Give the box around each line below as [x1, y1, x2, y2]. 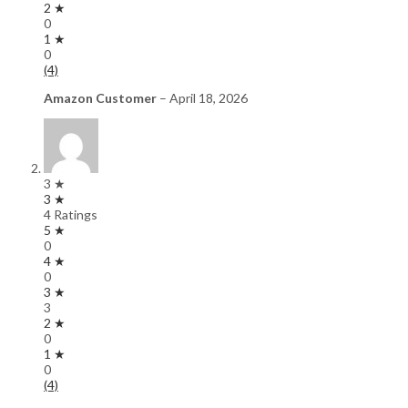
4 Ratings [44, 207, 97, 223]
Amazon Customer [44, 90, 159, 107]
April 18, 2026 [169, 90, 248, 107]
